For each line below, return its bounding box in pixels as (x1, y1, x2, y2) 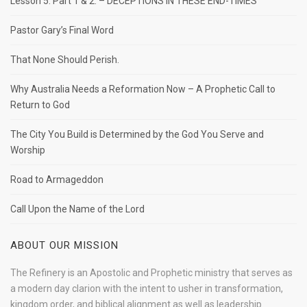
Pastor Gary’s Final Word (10, 25, 114, 36)
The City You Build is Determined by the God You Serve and (10, 129, 264, 140)
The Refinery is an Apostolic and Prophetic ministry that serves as (10, 267, 293, 278)
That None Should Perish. (10, 54, 119, 65)
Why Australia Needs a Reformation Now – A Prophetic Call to (10, 84, 275, 95)
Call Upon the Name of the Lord (10, 204, 145, 214)
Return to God (10, 99, 70, 110)
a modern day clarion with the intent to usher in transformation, (10, 283, 283, 294)
